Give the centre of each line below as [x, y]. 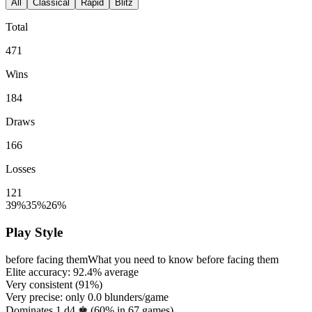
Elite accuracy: [39, 272]
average [120, 272]
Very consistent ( [42, 284]
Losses [21, 169]
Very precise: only [47, 297]
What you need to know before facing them [183, 259]
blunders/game [135, 297]
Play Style [34, 233]
